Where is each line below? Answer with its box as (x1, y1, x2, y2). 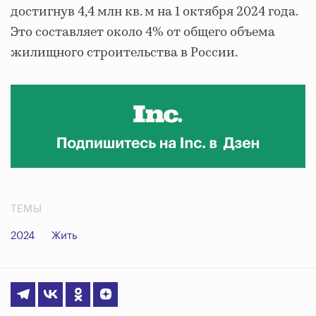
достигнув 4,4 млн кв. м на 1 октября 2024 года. (11, 3, 298, 21)
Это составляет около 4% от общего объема (11, 23, 275, 42)
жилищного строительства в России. (11, 44, 238, 62)
